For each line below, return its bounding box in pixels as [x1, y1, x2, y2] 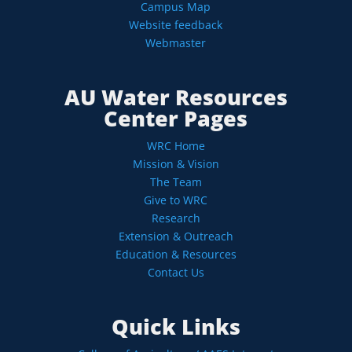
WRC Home [146, 138, 205, 154]
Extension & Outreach [118, 229, 233, 244]
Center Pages [104, 104, 248, 134]
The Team [149, 174, 202, 190]
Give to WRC [144, 192, 208, 208]
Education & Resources [115, 247, 236, 262]
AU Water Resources [64, 82, 288, 112]
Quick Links [111, 312, 240, 342]
